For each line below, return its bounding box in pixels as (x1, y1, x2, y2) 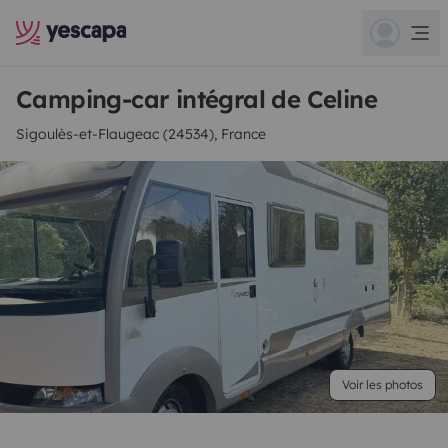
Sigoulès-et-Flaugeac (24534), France (16, 125, 266, 143)
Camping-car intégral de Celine (16, 84, 377, 114)
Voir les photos (342, 377, 423, 392)
